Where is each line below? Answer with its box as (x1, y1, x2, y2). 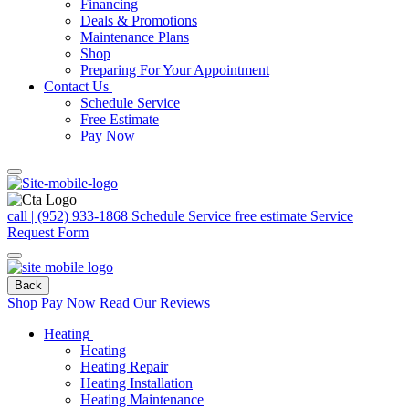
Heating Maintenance (80, 392, 204, 407)
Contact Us (44, 79, 109, 94)
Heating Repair (80, 359, 168, 374)
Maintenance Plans (80, 29, 189, 45)
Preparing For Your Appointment (80, 62, 269, 78)
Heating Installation (80, 375, 193, 391)
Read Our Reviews (100, 295, 210, 310)
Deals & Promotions (80, 13, 197, 28)
